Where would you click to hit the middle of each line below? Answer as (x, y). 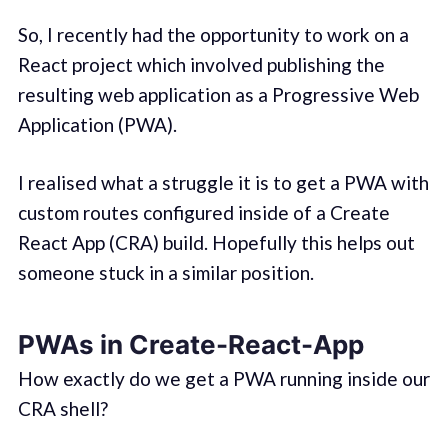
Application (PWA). (97, 124)
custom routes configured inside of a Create (203, 213)
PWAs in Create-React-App (190, 344)
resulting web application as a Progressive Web (218, 94)
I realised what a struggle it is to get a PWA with (223, 183)
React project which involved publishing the (201, 64)
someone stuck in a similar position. (165, 273)
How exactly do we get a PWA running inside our (223, 379)
